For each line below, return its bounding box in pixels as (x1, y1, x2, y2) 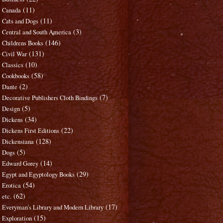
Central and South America (2, 28, 72, 37)
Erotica (2, 181, 21, 190)
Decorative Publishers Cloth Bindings (2, 94, 98, 103)
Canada (2, 6, 21, 15)
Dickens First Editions (2, 126, 60, 135)
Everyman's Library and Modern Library (2, 203, 104, 212)
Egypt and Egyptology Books (2, 170, 75, 179)
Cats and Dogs (2, 17, 39, 26)
